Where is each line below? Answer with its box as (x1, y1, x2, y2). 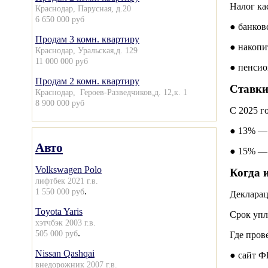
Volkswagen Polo (35, 165, 102, 175)
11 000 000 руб (35, 56, 88, 66)
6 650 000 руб (35, 14, 84, 24)
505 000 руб (35, 229, 78, 238)
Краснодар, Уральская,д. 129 (35, 45, 138, 55)
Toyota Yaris (35, 206, 83, 217)
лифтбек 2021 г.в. (35, 176, 98, 185)
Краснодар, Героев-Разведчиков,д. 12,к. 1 (35, 87, 187, 97)
